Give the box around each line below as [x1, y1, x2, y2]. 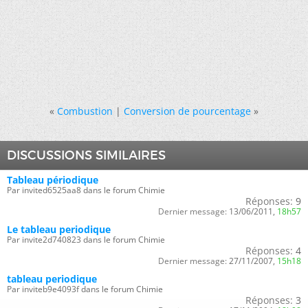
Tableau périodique [7, 173, 98, 187]
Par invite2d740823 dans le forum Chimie [7, 234, 165, 246]
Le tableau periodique [7, 223, 111, 236]
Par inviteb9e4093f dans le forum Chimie [7, 283, 163, 296]
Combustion [57, 104, 113, 118]
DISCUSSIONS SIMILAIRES [7, 148, 166, 164]
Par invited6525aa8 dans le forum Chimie [7, 184, 165, 197]
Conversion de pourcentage [124, 104, 251, 118]
